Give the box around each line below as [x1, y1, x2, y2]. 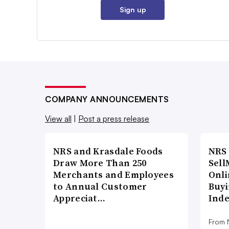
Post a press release [78, 113, 149, 124]
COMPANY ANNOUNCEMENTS [45, 94, 169, 104]
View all [45, 113, 72, 124]
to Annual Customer [53, 179, 147, 193]
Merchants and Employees [53, 168, 174, 181]
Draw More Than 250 [53, 156, 147, 169]
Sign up [119, 5, 146, 14]
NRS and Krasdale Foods [53, 144, 163, 157]
